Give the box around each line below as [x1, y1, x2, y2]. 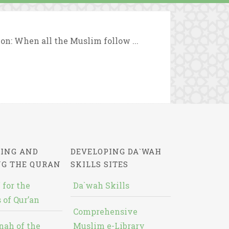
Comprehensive [73, 206, 138, 217]
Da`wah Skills [73, 180, 129, 191]
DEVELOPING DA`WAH [70, 146, 162, 156]
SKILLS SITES [70, 159, 128, 169]
